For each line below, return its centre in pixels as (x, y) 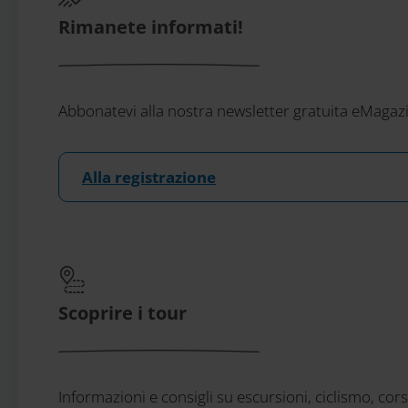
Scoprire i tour (122, 313)
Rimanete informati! (151, 27)
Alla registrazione (149, 177)
